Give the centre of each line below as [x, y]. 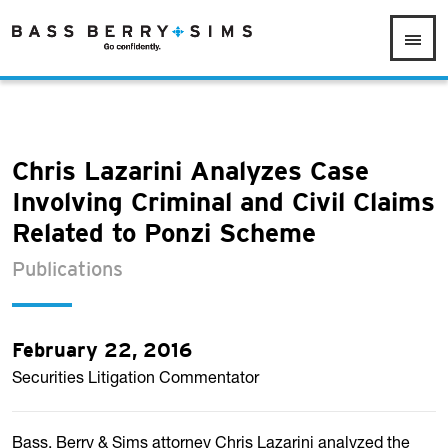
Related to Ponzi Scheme [164, 235]
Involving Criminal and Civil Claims [223, 204]
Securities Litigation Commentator [135, 379]
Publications [67, 271]
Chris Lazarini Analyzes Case [190, 173]
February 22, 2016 [102, 352]
